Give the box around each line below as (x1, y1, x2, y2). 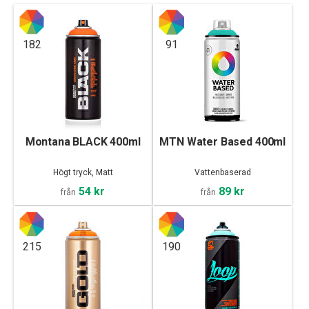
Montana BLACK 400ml (25, 134, 141, 148)
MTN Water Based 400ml (159, 134, 286, 148)
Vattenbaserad (194, 167, 251, 177)
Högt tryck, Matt (52, 167, 113, 177)
